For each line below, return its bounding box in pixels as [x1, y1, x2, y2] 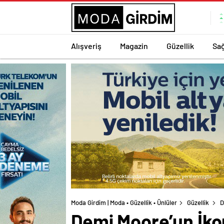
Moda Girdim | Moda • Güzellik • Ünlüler [71, 198, 177, 206]
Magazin [120, 40, 148, 50]
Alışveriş [71, 40, 101, 50]
